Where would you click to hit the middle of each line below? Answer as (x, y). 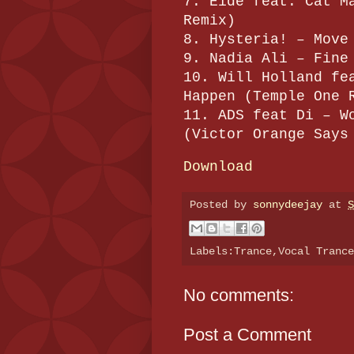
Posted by (221, 205)
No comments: (239, 295)
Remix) (209, 20)
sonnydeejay (288, 205)
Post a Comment (247, 334)
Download (218, 167)
